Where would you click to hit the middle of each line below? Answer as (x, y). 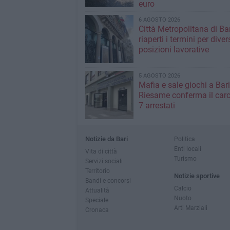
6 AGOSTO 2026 (159, 20)
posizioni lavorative (174, 50)
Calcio (183, 188)
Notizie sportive (197, 176)
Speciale (97, 200)
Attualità (97, 190)
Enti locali (187, 149)
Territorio (97, 171)
